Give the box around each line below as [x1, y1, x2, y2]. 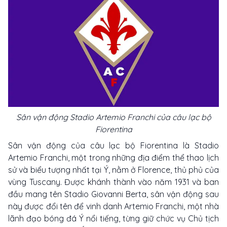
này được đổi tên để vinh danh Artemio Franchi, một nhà [8, 201, 219, 211]
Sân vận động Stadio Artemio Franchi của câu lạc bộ [16, 111, 211, 122]
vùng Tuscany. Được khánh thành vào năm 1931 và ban [8, 176, 219, 187]
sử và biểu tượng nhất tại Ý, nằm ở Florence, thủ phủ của [8, 164, 219, 175]
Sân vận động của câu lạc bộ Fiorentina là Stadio [8, 140, 219, 150]
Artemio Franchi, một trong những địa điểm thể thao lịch [8, 152, 219, 163]
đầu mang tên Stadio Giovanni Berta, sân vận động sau [8, 188, 219, 199]
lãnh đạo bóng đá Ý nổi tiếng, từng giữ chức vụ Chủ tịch [8, 213, 219, 223]
